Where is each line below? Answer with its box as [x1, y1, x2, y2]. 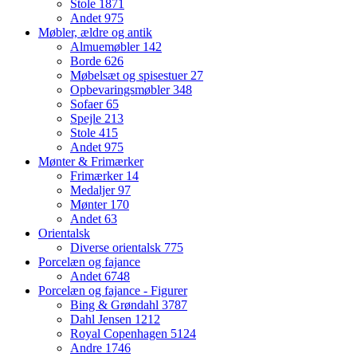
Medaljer [70, 183, 118, 198]
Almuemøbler [70, 40, 143, 54]
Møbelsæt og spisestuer [70, 69, 190, 83]
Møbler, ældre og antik [38, 25, 152, 40]
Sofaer [70, 97, 106, 112]
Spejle [70, 112, 104, 126]
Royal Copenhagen [70, 327, 171, 341]
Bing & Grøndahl [70, 298, 162, 312]
